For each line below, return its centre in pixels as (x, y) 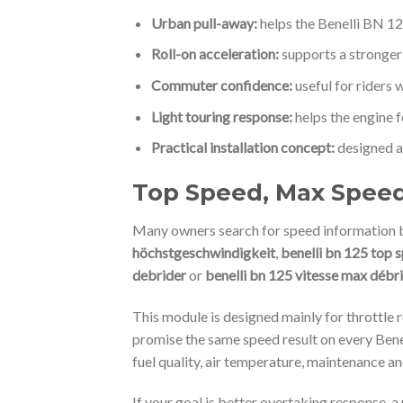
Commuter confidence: (221, 85)
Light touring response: (221, 116)
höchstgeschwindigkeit (204, 252)
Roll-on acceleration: (215, 54)
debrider (159, 274)
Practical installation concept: (242, 148)
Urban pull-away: (204, 22)
